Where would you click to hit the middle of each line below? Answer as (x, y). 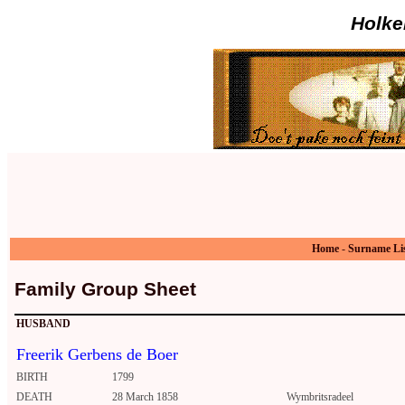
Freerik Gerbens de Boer (97, 355)
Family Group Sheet (105, 289)
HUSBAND (43, 324)
